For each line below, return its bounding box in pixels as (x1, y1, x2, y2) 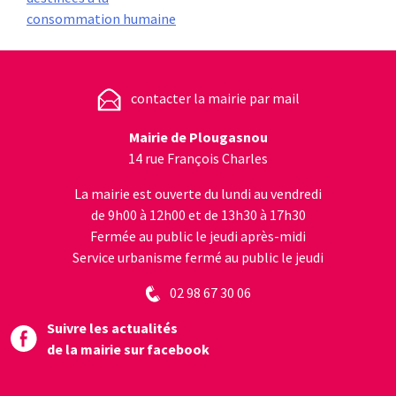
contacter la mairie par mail (131, 88, 301, 107)
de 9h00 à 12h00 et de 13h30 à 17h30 (90, 205, 306, 224)
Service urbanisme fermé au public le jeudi (72, 247, 324, 266)
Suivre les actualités (47, 319, 179, 338)
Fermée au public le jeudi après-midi (90, 226, 306, 245)
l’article (26, 25, 118, 59)
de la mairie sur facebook (47, 340, 210, 359)
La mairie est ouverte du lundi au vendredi (74, 184, 322, 202)
